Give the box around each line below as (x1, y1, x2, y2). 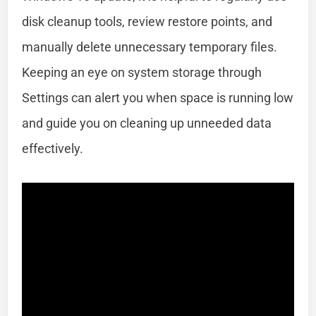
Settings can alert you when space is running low (22, 90, 294, 105)
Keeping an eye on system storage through (22, 64, 262, 80)
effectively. (22, 140, 84, 156)
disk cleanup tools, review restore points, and (22, 13, 273, 29)
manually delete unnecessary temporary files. (22, 39, 278, 54)
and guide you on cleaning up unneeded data (22, 115, 272, 130)
